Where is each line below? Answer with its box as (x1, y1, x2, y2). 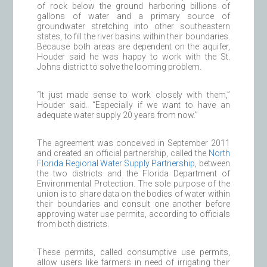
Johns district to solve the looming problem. (37, 61, 202, 72)
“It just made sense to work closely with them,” (37, 89, 230, 100)
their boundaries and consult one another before (37, 198, 230, 209)
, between (195, 158, 230, 168)
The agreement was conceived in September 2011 (37, 138, 230, 148)
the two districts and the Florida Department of (37, 168, 230, 178)
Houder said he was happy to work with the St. (37, 51, 230, 61)
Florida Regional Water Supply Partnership (37, 158, 195, 168)
